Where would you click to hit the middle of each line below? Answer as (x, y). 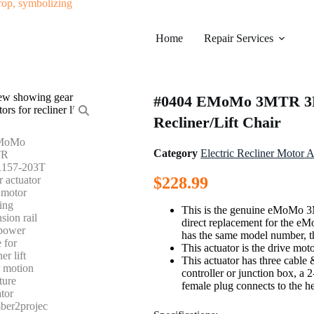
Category (176, 153)
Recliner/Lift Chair (218, 122)
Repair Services (238, 38)
